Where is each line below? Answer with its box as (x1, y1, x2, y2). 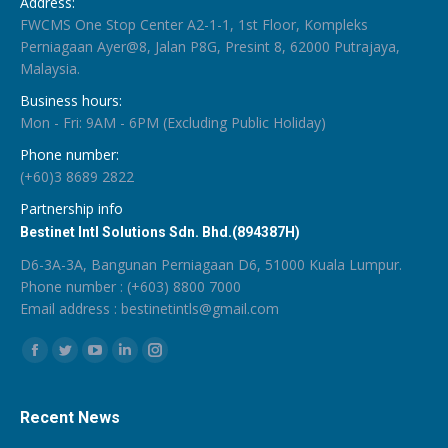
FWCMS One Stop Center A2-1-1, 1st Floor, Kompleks (20, 15, 368, 35)
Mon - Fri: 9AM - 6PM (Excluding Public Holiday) (20, 113, 326, 133)
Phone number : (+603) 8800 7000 (20, 277, 241, 297)
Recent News (20, 408, 120, 428)
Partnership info (20, 199, 123, 219)
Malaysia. (20, 59, 80, 79)
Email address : (20, 299, 121, 319)
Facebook (33, 351, 98, 371)
